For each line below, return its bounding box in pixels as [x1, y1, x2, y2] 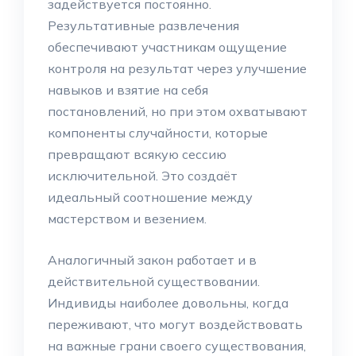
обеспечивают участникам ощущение [48, 39, 287, 55]
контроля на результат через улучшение [48, 60, 307, 76]
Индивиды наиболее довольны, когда [48, 295, 288, 311]
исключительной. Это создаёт [48, 168, 238, 184]
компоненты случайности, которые [48, 125, 268, 141]
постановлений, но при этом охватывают [48, 103, 308, 119]
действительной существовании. [48, 273, 260, 289]
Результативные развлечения [48, 17, 239, 33]
